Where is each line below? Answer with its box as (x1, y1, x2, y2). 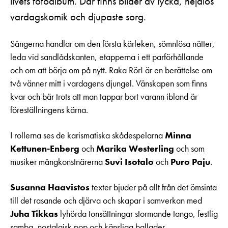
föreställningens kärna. (10, 104, 88, 116)
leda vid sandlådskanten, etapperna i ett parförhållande (10, 51, 204, 63)
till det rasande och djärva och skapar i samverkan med (10, 195, 202, 207)
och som (174, 143, 205, 155)
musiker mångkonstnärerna (10, 156, 105, 168)
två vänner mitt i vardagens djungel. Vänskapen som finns (10, 78, 207, 90)
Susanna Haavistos (10, 182, 90, 193)
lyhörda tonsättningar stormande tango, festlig (58, 208, 218, 220)
